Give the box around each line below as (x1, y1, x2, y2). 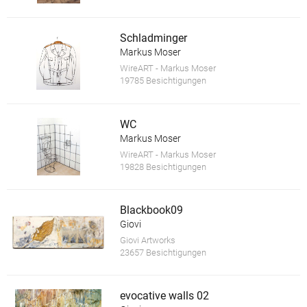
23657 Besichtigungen (119, 247, 206, 258)
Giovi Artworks (119, 234, 175, 245)
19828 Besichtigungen (119, 161, 206, 172)
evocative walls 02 (119, 289, 209, 303)
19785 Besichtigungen (119, 75, 206, 86)
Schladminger (119, 32, 187, 45)
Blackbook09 (119, 203, 183, 217)
